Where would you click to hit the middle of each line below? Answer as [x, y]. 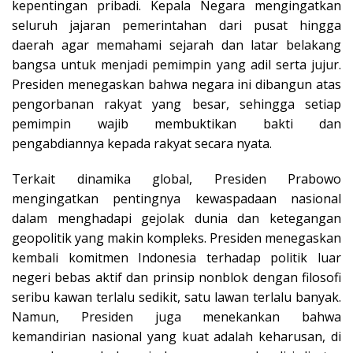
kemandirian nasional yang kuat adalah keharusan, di [176, 337]
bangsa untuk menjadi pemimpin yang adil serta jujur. [176, 65]
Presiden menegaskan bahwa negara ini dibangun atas [176, 85]
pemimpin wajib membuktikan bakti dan [176, 124]
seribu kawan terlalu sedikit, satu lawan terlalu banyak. [176, 297]
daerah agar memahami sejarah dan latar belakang [176, 45]
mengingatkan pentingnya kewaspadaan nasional [176, 199]
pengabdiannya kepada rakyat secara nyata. [142, 144]
